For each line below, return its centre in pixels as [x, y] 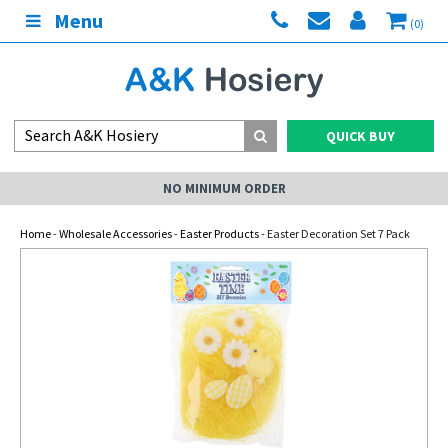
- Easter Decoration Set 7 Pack [334, 233]
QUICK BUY [360, 136]
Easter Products [219, 233]
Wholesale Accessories [115, 233]
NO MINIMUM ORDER [224, 188]
